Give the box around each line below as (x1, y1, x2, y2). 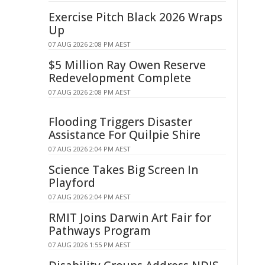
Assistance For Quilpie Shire (49, 127, 201, 143)
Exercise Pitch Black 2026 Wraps (49, 9, 222, 25)
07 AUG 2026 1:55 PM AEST (49, 240, 131, 249)
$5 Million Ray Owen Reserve (49, 57, 206, 73)
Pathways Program (49, 223, 151, 238)
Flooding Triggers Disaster (49, 114, 192, 130)
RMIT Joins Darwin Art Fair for (49, 210, 211, 225)
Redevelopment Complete (49, 70, 191, 86)
